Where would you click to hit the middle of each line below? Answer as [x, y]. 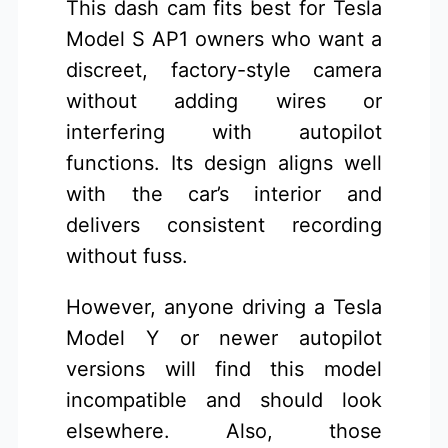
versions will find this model [224, 369]
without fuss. [127, 256]
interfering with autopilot [224, 132]
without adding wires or [224, 101]
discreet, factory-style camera [224, 70]
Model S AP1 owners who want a [224, 39]
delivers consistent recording [224, 225]
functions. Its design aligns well [224, 163]
